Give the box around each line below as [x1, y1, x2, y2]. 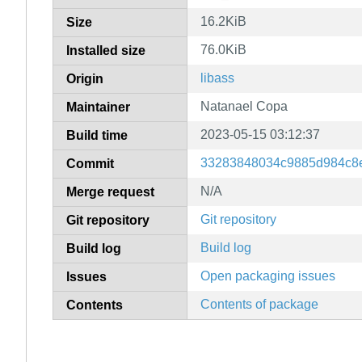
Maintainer [66, 99, 130, 114]
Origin [66, 71, 103, 86]
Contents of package [200, 297, 318, 311]
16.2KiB [200, 14, 246, 28]
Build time [66, 128, 128, 142]
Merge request [66, 184, 154, 199]
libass [200, 70, 234, 85]
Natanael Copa [200, 99, 288, 113]
